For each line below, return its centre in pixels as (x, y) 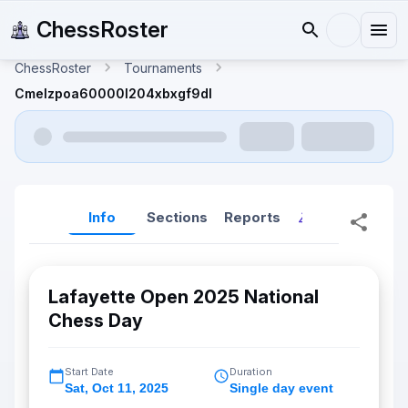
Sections (177, 217)
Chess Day (96, 321)
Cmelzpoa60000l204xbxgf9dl (113, 93)
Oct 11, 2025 (130, 388)
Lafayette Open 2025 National (184, 297)
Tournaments (163, 67)
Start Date (89, 372)
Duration (251, 372)
